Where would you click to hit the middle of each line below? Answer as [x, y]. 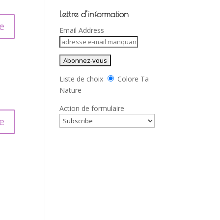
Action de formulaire [92, 108]
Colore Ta [133, 79]
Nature [70, 90]
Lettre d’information [94, 14]
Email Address [82, 30]
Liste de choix [81, 79]
